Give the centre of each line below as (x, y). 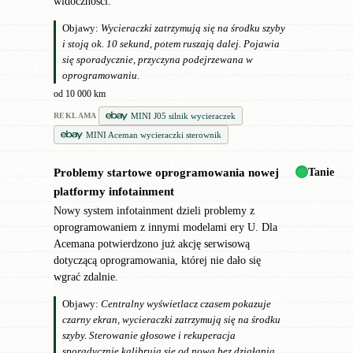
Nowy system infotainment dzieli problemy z (154, 211)
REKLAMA (75, 116)
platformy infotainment (114, 192)
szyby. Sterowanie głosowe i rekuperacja (149, 335)
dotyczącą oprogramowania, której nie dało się (157, 261)
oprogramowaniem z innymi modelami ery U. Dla (165, 228)
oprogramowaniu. (101, 75)
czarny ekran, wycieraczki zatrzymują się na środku (171, 320)
